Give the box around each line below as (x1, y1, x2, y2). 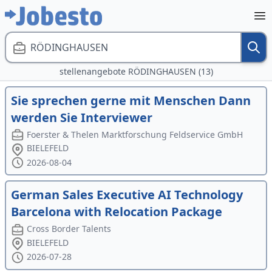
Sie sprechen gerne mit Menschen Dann (11, 92, 251, 109)
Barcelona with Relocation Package (11, 203, 222, 220)
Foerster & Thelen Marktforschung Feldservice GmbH (27, 129, 243, 140)
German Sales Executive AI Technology (11, 186, 243, 203)
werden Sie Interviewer (11, 109, 152, 126)
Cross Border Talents (27, 223, 112, 235)
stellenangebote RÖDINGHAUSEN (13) (59, 66, 213, 77)
